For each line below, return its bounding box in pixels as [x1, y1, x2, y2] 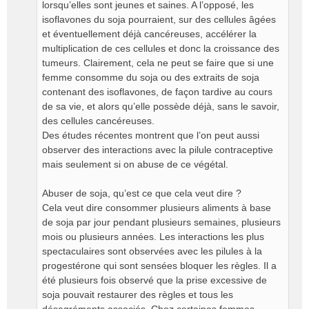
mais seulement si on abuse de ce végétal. [42, 159, 228, 170]
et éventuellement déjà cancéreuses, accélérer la [42, 28, 257, 39]
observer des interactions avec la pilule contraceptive [42, 144, 273, 155]
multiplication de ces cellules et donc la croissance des [42, 43, 279, 54]
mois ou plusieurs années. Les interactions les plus [42, 231, 264, 242]
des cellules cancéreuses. [42, 115, 154, 126]
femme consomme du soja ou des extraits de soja [42, 72, 259, 83]
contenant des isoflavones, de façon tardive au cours [42, 86, 272, 97]
